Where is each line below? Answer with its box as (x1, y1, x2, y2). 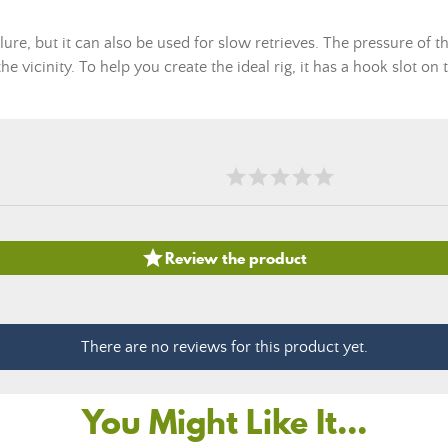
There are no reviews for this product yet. (80, 338, 368, 356)
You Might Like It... (81, 398, 367, 445)
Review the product (165, 246, 307, 269)
